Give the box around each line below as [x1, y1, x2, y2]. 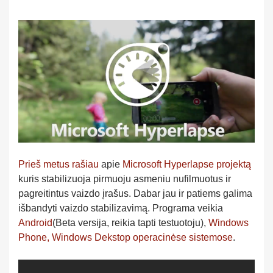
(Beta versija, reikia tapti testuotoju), [52, 217, 208, 228]
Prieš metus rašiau [18, 158, 99, 169]
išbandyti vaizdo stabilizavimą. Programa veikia [18, 202, 223, 213]
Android [18, 217, 52, 228]
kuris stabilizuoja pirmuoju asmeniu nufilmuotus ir [18, 173, 231, 184]
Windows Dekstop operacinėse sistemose [52, 232, 233, 243]
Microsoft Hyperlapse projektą [122, 158, 251, 169]
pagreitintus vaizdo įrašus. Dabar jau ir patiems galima [18, 188, 252, 199]
